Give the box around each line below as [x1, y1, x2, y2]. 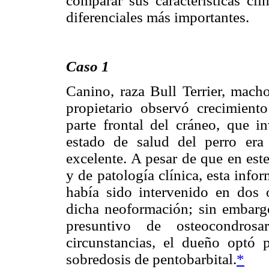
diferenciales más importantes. [66, 8, 249, 25]
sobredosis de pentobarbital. [66, 251, 237, 268]
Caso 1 [66, 58, 109, 75]
